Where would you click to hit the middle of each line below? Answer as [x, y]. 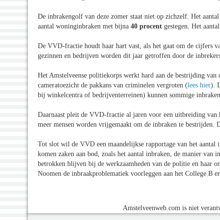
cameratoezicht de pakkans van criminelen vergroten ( [113, 85]
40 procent [146, 26]
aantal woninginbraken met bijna [84, 26]
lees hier [199, 85]
